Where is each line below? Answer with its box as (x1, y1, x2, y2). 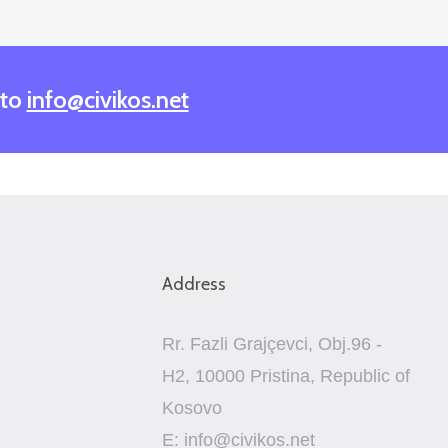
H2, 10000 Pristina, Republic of (162, 366, 411, 386)
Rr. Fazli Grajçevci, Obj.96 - (162, 334, 383, 354)
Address (162, 273, 227, 295)
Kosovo (162, 398, 223, 418)
